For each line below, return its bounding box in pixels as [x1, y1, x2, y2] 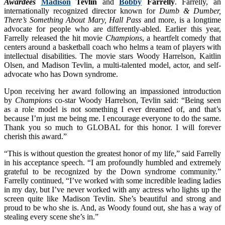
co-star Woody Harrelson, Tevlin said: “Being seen [54, 95, 221, 104]
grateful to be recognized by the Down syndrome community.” [4, 167, 221, 176]
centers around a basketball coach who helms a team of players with [4, 42, 221, 51]
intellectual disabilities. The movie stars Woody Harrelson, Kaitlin [4, 51, 221, 60]
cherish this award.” [4, 132, 67, 141]
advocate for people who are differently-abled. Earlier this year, [4, 24, 221, 33]
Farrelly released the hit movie [4, 33, 105, 42]
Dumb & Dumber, [159, 6, 221, 15]
